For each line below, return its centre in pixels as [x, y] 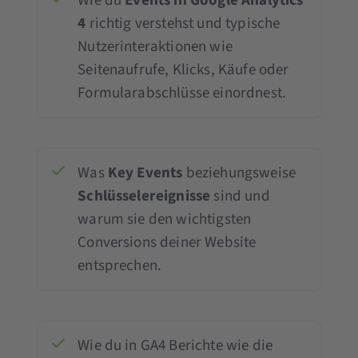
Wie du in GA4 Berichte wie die [175, 345]
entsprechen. [120, 265]
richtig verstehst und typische [183, 23]
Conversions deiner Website [167, 242]
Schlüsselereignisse [144, 196]
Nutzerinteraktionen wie [155, 46]
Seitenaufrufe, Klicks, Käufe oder [183, 70]
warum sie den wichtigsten [165, 219]
